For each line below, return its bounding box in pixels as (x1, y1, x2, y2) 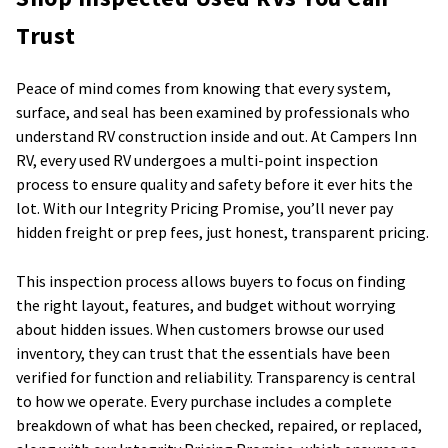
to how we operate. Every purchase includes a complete (16, 390, 392, 411)
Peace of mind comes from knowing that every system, (16, 77, 391, 98)
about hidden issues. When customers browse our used (16, 318, 384, 339)
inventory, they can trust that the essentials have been (16, 342, 390, 363)
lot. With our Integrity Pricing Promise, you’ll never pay (16, 197, 393, 218)
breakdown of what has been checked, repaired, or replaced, (16, 414, 422, 435)
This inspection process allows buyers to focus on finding (16, 270, 406, 291)
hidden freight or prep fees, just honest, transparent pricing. (16, 221, 429, 242)
